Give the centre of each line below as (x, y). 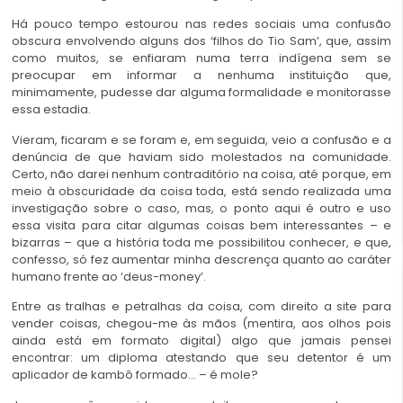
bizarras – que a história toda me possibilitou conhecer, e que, (201, 242)
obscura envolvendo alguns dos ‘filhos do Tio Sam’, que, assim (201, 41)
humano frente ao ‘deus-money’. (109, 276)
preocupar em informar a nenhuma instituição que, (201, 76)
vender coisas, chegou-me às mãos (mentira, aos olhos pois (201, 324)
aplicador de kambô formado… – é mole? (135, 375)
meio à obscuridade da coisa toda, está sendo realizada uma (201, 191)
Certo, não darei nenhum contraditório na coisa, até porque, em (201, 174)
